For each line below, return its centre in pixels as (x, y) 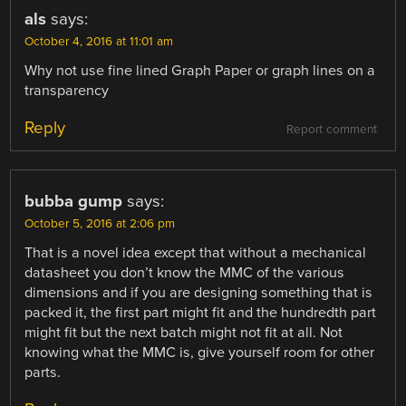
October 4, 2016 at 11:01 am (99, 41)
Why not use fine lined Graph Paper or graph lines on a (200, 70)
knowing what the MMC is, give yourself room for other (200, 353)
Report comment (331, 130)
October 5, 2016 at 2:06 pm (100, 224)
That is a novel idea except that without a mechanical (196, 253)
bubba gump (74, 202)
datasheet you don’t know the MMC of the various (185, 273)
